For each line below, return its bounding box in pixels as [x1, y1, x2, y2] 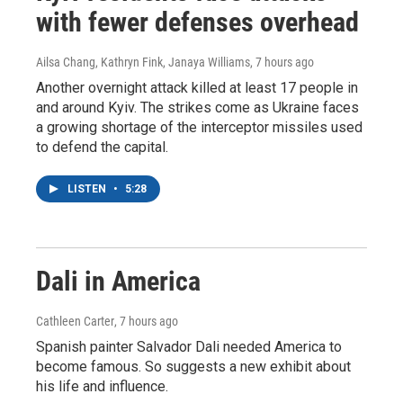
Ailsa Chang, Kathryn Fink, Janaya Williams [36, 55, 250, 69]
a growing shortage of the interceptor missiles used [36, 119, 363, 136]
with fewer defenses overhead [36, 6, 359, 38]
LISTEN [67, 183, 109, 195]
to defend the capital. [36, 139, 168, 156]
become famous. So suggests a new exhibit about [36, 358, 351, 375]
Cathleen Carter [36, 314, 114, 328]
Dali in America [36, 265, 201, 297]
